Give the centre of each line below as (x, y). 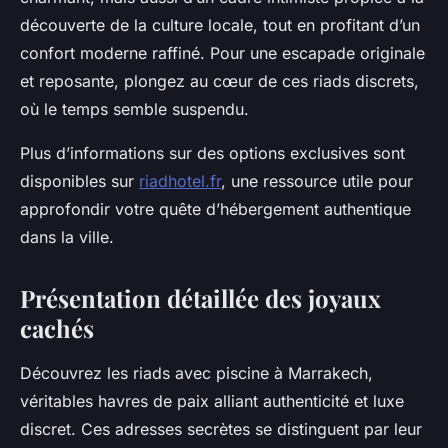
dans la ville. (67, 237)
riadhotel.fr (180, 181)
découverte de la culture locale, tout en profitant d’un (220, 25)
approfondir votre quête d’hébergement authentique (215, 209)
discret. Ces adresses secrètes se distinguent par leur (221, 429)
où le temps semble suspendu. (134, 109)
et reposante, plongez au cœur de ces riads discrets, (219, 81)
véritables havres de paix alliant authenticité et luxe (212, 401)
